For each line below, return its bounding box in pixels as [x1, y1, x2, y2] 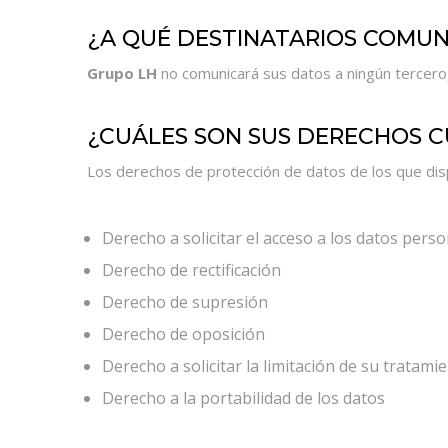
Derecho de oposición [102, 323, 265, 345]
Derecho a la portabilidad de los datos [102, 387, 385, 409]
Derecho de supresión [102, 291, 268, 313]
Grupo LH [87, 63, 157, 83]
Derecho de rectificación [102, 259, 281, 281]
